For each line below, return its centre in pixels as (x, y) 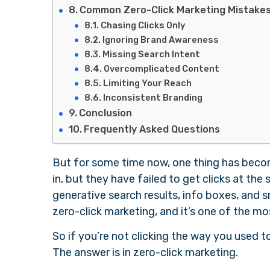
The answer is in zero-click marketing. (146, 252)
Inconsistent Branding (152, 97)
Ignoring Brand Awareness (160, 39)
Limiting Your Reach (147, 83)
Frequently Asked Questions (152, 129)
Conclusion (106, 113)
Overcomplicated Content (161, 68)
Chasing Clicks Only (143, 25)
